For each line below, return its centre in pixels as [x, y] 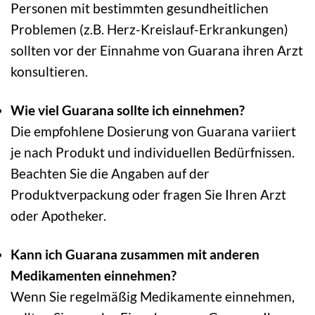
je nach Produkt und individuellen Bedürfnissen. [153, 152]
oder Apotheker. [58, 215]
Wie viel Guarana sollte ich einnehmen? [128, 110]
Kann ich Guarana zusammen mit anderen [135, 254]
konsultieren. [49, 71]
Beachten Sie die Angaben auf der [110, 173]
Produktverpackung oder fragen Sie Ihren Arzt [148, 194]
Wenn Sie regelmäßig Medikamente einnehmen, [153, 296]
